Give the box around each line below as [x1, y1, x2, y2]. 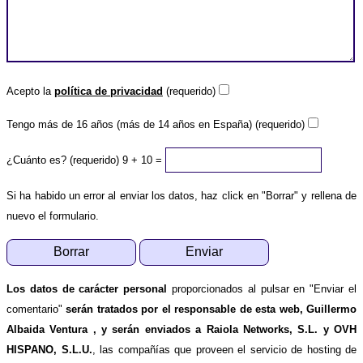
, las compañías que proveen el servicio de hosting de [92, 343, 357, 356]
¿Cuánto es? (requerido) [6, 153, 119, 166]
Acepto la [6, 84, 54, 97]
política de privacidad [54, 84, 163, 97]
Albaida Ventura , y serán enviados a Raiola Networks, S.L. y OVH [6, 322, 357, 335]
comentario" [6, 302, 66, 315]
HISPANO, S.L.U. [6, 343, 92, 356]
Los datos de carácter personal [6, 282, 168, 295]
